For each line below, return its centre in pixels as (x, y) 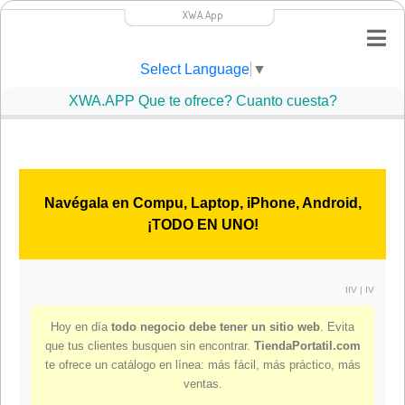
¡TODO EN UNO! (202, 225)
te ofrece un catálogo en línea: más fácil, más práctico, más (202, 365)
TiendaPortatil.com (307, 346)
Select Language (194, 70)
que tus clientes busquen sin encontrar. (149, 346)
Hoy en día (81, 327)
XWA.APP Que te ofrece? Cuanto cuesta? (202, 101)
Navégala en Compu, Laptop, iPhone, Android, (202, 203)
